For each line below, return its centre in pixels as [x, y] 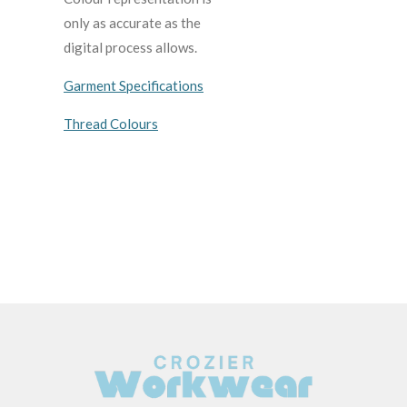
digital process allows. [132, 47]
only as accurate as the [132, 22]
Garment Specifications [134, 85]
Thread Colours [111, 123]
